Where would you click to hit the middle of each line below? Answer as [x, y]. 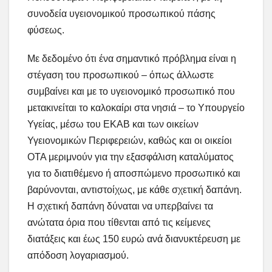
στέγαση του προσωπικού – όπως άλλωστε [121, 75]
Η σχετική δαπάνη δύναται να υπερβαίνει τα [120, 206]
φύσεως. [46, 30]
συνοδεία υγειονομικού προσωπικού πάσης [121, 14]
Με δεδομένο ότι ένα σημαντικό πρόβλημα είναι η [132, 59]
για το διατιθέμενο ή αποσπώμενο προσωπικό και [134, 174]
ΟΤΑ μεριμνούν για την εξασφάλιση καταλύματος [131, 157]
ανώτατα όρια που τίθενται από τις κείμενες [119, 223]
